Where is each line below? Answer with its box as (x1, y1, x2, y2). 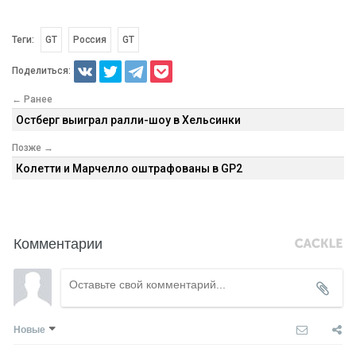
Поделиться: (12, 64, 71, 76)
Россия (72, 33, 107, 45)
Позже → (12, 141, 53, 153)
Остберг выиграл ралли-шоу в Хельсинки (16, 113, 241, 126)
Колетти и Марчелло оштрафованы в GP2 (16, 161, 242, 175)
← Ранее (12, 93, 52, 105)
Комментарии (14, 231, 103, 253)
